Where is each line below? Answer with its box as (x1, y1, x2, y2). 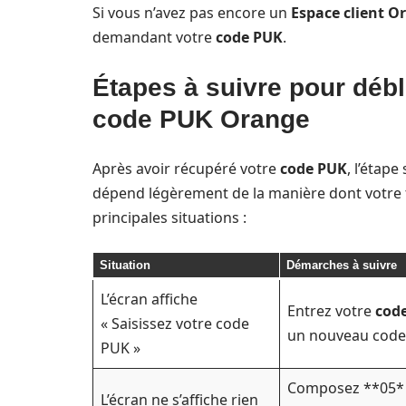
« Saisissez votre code (101, 314, 249, 333)
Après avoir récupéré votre (92, 159, 280, 179)
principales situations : (92, 208, 246, 227)
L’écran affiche (101, 289, 198, 309)
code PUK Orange (92, 105, 310, 133)
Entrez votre (287, 301, 375, 321)
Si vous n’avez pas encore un (92, 3, 291, 23)
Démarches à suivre (285, 258, 397, 272)
